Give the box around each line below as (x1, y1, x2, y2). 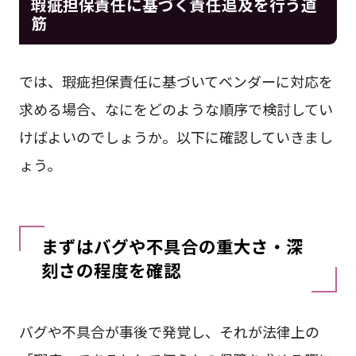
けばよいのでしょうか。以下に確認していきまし (18, 126, 333, 148)
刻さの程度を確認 (41, 257, 199, 282)
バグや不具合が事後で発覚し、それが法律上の (18, 321, 319, 342)
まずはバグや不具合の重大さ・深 (41, 233, 304, 258)
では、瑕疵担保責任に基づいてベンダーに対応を (18, 71, 333, 92)
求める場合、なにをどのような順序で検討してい (18, 99, 333, 120)
